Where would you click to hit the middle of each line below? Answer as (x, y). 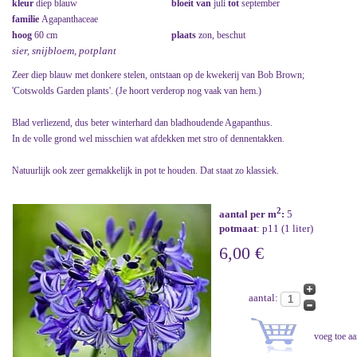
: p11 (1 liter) (285, 229)
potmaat (238, 229)
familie (27, 20)
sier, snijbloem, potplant (64, 51)
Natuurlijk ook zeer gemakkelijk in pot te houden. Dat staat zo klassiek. (145, 171)
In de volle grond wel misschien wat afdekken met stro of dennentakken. (148, 139)
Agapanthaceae (70, 20)
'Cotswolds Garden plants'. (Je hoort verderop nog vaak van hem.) (137, 91)
